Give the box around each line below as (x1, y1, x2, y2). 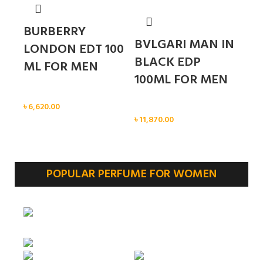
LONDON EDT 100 (23, 39, 124, 60)
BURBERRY (23, 22, 86, 43)
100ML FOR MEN (134, 70, 228, 91)
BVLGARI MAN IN (134, 35, 234, 56)
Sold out (134, 237, 165, 251)
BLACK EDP (134, 52, 201, 73)
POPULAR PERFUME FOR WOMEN (46, 165, 217, 184)
